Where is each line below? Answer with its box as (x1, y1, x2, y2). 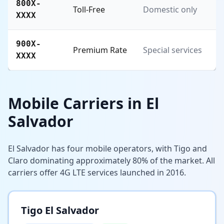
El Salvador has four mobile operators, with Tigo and (8, 142, 207, 154)
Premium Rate (73, 44, 127, 55)
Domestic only (143, 3, 197, 15)
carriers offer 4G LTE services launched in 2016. (8, 166, 186, 178)
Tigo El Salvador (21, 203, 99, 217)
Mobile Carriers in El (8, 92, 159, 113)
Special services (143, 44, 202, 55)
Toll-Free (73, 3, 105, 15)
